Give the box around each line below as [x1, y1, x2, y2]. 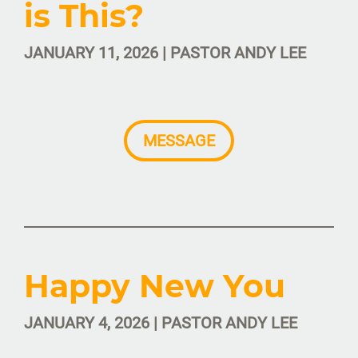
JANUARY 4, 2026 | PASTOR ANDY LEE [24, 313, 297, 333]
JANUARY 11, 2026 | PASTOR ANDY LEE [24, 43, 306, 63]
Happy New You [24, 267, 285, 306]
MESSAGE [143, 131, 215, 151]
